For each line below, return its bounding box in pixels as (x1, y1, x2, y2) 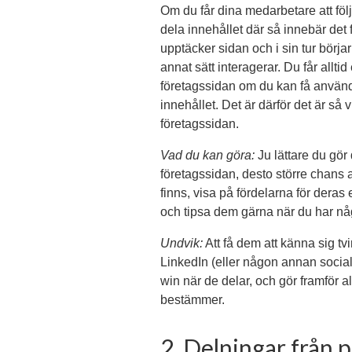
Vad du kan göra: (160, 148, 255, 163)
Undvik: (160, 236, 203, 251)
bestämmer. (160, 293, 225, 307)
